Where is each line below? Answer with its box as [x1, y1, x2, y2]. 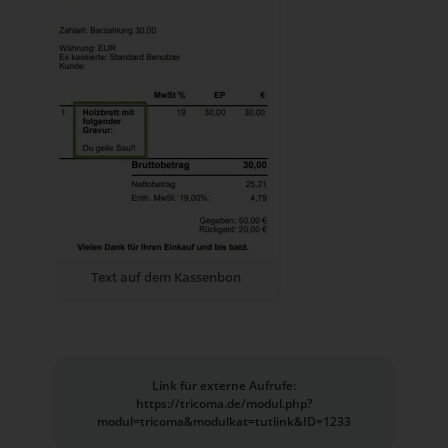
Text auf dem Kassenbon [91, 268, 242, 287]
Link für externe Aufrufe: [151, 378, 296, 394]
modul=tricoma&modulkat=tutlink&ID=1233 [96, 414, 351, 430]
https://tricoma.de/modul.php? [135, 396, 312, 412]
